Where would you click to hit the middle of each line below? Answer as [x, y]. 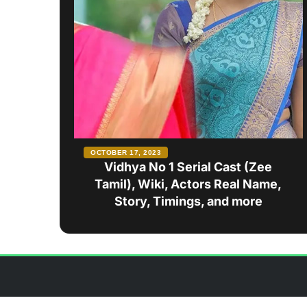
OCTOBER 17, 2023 [126, 152]
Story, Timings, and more [188, 201]
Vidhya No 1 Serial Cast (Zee [188, 167]
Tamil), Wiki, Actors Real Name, [188, 184]
